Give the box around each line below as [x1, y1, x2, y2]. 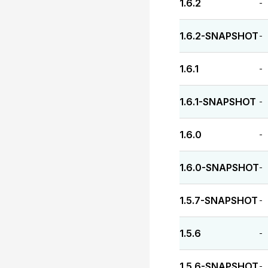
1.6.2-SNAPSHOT [179, 30, 258, 42]
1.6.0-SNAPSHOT [179, 162, 259, 173]
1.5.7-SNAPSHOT [179, 194, 258, 206]
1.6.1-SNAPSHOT [179, 96, 256, 108]
